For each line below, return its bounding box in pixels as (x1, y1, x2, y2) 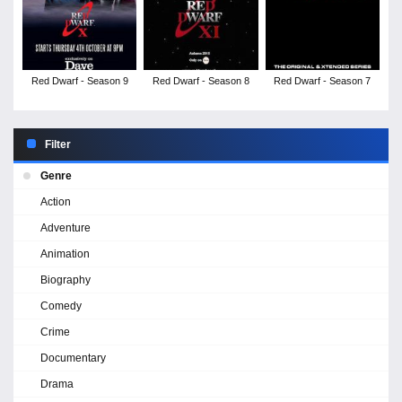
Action (40, 195, 71, 208)
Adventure (40, 221, 91, 234)
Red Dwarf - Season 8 (152, 74, 249, 86)
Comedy (40, 299, 82, 312)
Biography (40, 273, 91, 286)
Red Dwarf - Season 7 (274, 74, 371, 86)
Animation (40, 247, 90, 260)
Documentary (40, 351, 106, 364)
